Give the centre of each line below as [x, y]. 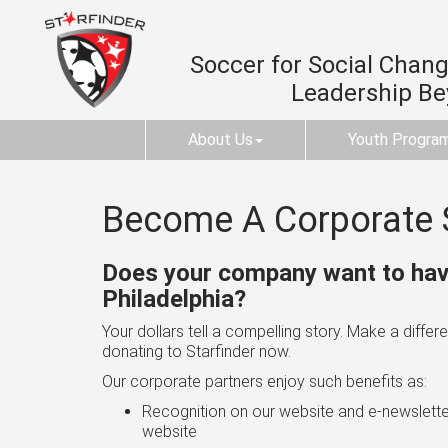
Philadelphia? [174, 299]
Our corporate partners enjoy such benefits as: [264, 381]
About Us [220, 139]
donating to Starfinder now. [196, 351]
